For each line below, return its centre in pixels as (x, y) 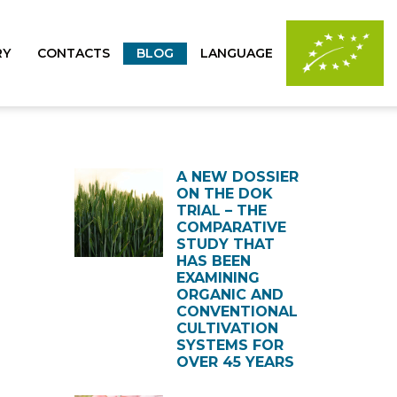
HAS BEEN (213, 261)
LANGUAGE (237, 53)
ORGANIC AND (230, 295)
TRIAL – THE (221, 210)
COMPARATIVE (231, 227)
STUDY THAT (225, 244)
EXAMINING (218, 278)
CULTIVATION (227, 328)
